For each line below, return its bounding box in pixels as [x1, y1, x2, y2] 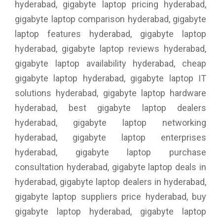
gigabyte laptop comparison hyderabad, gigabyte [15, 13, 206, 24]
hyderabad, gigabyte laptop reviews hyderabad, [15, 43, 206, 54]
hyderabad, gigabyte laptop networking [15, 117, 206, 128]
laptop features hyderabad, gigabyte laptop [15, 28, 206, 39]
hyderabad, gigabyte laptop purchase [15, 147, 206, 157]
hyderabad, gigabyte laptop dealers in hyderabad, [15, 176, 206, 187]
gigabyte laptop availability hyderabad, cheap [15, 58, 206, 69]
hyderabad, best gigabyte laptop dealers [15, 102, 206, 113]
